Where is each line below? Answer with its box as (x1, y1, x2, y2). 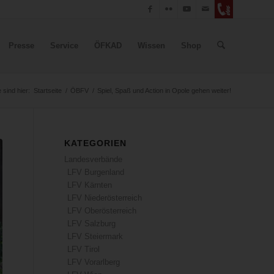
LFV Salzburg (67, 219, 116, 228)
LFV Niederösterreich (67, 193, 143, 202)
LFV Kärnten (67, 180, 113, 190)
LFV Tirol (67, 245, 100, 254)
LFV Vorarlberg (67, 257, 120, 267)
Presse (8, 41, 34, 50)
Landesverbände (64, 155, 123, 164)
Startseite (34, 87, 62, 94)
